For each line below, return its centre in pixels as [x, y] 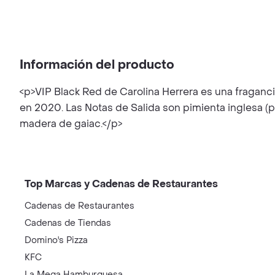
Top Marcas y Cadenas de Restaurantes [121, 184]
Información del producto [97, 65]
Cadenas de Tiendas [68, 223]
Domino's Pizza [56, 240]
